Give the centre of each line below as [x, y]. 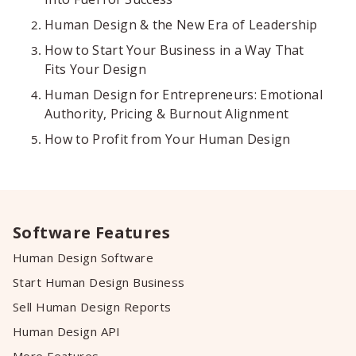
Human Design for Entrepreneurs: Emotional [184, 95]
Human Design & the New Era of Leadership [181, 25]
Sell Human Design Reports [92, 307]
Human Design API [67, 331]
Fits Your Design [96, 69]
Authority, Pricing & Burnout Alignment [167, 114]
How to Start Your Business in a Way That [174, 50]
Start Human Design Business [99, 282]
